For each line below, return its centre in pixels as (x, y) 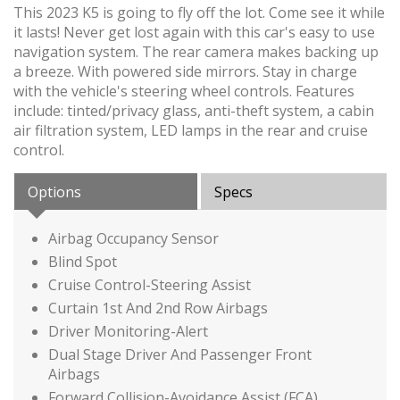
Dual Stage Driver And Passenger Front (180, 354)
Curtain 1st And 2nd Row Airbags (158, 308)
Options (54, 192)
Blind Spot (83, 261)
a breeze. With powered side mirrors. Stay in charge (185, 71)
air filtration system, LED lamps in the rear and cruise (191, 130)
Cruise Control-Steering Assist (150, 284)
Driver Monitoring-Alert (128, 331)
